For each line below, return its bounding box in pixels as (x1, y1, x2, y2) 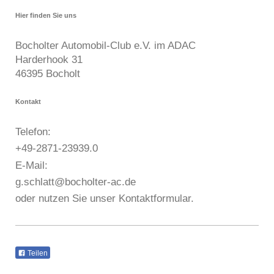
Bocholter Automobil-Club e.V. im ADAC (15, 40, 196, 51)
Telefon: (15, 126, 51, 138)
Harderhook (15, 54, 68, 65)
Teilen (26, 249, 48, 258)
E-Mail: (15, 159, 48, 171)
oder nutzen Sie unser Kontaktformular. (15, 192, 194, 204)
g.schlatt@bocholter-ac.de (15, 176, 136, 187)
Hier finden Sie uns (15, 11, 76, 19)
